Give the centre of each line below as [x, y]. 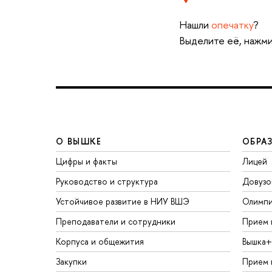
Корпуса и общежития [100, 242]
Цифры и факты [87, 161]
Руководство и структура [107, 182]
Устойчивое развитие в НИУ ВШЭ [123, 202]
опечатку [232, 25]
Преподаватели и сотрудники [116, 222]
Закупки [71, 262]
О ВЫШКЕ [79, 141]
